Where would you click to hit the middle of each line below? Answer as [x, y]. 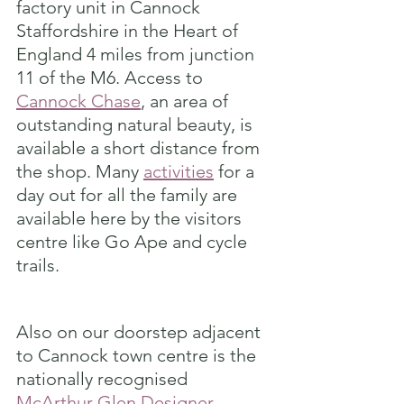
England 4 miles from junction [138, 54]
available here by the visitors [131, 218]
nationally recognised [104, 378]
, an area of [187, 101]
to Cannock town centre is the [138, 355]
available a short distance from [140, 147]
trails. [38, 265]
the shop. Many [80, 171]
